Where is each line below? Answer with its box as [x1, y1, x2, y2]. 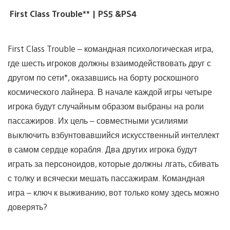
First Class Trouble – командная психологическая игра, [8, 43, 213, 54]
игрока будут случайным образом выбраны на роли [8, 100, 204, 111]
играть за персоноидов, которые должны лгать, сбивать [8, 158, 219, 169]
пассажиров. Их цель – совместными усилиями [8, 114, 188, 126]
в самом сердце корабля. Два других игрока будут [8, 143, 197, 155]
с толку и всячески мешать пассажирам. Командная [8, 172, 205, 183]
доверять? [8, 201, 47, 212]
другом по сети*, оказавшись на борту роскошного [8, 71, 199, 83]
